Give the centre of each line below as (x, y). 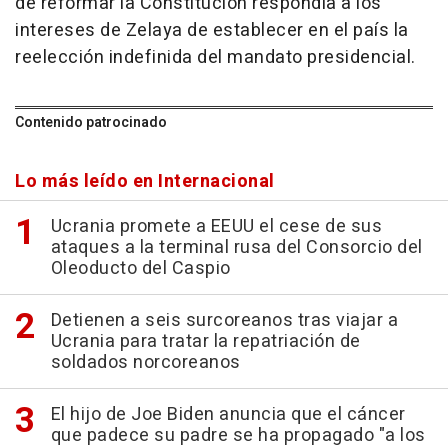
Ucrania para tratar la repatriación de (205, 341)
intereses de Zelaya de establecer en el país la (212, 30)
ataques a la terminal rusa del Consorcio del (236, 247)
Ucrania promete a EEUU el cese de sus (216, 226)
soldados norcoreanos (145, 362)
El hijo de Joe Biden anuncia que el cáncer (228, 414)
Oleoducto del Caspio (140, 268)
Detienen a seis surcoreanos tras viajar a (224, 320)
